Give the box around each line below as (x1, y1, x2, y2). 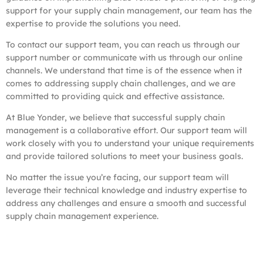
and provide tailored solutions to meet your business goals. (6, 150, 243, 161)
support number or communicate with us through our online (6, 52, 242, 63)
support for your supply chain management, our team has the (6, 5, 252, 16)
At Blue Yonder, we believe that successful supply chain (6, 112, 225, 123)
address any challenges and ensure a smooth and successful (6, 197, 247, 208)
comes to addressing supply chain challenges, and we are (6, 77, 235, 89)
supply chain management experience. (6, 210, 159, 221)
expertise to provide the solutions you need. (6, 18, 180, 29)
